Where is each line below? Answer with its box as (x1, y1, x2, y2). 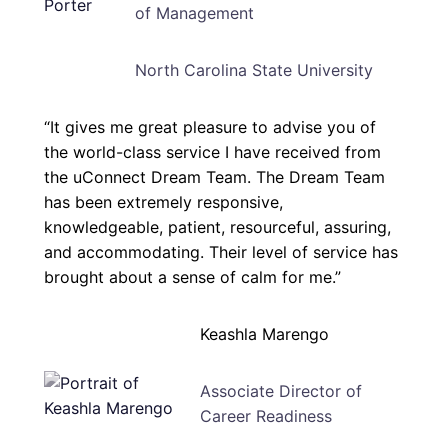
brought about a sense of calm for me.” (44, 267, 341, 288)
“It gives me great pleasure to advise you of (44, 117, 376, 138)
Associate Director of (200, 381, 363, 402)
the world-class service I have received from (44, 142, 381, 163)
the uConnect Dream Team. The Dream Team (44, 167, 385, 188)
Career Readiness (200, 406, 333, 427)
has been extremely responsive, (44, 192, 283, 213)
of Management (134, 3, 254, 24)
